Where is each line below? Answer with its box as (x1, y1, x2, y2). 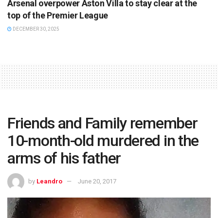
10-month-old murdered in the (7, 131, 199, 150)
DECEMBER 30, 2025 (12, 26, 59, 32)
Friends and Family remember (7, 114, 198, 133)
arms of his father (7, 149, 121, 168)
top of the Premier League (7, 10, 108, 21)
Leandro (36, 177, 62, 185)
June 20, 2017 (78, 177, 116, 185)
